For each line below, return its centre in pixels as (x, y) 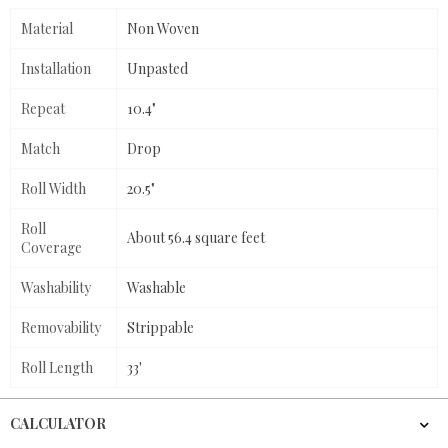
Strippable (160, 328)
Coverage (51, 248)
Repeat (43, 109)
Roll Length (57, 368)
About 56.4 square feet (196, 238)
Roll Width (53, 189)
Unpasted (157, 69)
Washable (156, 288)
